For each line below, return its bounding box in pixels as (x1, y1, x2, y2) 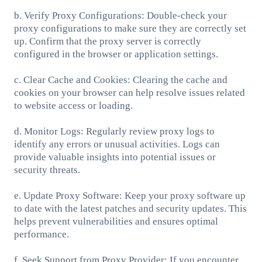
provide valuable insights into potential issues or (13, 151, 216, 163)
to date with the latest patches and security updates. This (13, 202, 247, 214)
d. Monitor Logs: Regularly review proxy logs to (13, 125, 215, 137)
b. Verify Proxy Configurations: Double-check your (13, 9, 227, 21)
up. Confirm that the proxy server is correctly (13, 35, 201, 47)
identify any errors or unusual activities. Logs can (13, 138, 220, 150)
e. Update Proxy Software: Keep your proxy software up (13, 189, 246, 201)
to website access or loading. (13, 99, 133, 111)
